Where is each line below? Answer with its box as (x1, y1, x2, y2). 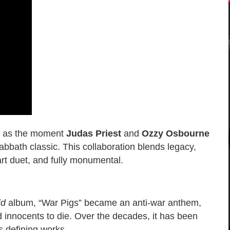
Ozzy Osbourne (142, 128, 209, 139)
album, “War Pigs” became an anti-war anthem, (6, 198, 201, 208)
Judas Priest (66, 128, 121, 139)
